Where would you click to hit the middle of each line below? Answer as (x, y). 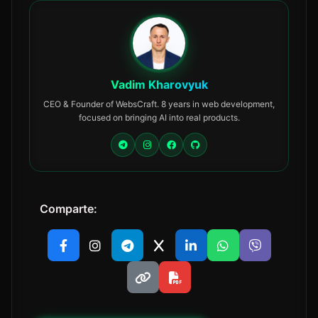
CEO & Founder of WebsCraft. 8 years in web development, (159, 104)
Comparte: (68, 209)
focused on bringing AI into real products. (159, 117)
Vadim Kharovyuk (159, 84)
